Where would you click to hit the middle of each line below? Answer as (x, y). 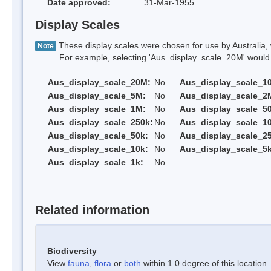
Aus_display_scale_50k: (98, 136)
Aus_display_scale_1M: (97, 109)
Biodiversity (72, 251)
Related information (92, 210)
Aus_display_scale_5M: (97, 96)
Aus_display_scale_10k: (98, 149)
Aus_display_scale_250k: (100, 122)
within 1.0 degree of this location (204, 263)
